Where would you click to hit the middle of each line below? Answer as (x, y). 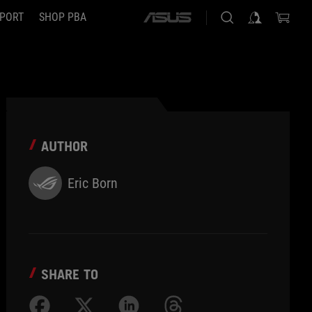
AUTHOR (65, 146)
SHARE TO (70, 274)
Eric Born (93, 183)
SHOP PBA (62, 17)
